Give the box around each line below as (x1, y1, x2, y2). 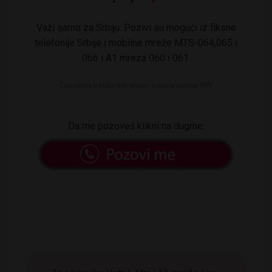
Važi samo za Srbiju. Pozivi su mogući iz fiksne (36, 21, 236, 33)
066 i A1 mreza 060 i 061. (81, 52, 191, 64)
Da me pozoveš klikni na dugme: (67, 120, 205, 132)
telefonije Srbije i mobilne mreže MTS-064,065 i (35, 36, 237, 49)
